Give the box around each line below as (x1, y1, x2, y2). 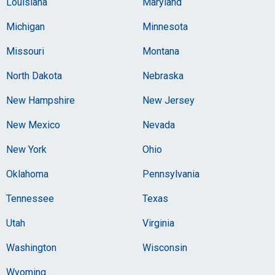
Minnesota (142, 21, 188, 33)
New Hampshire (6, 95, 75, 106)
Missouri (6, 45, 44, 57)
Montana (142, 45, 179, 57)
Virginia (142, 217, 174, 229)
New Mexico (6, 119, 60, 131)
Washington (6, 242, 56, 254)
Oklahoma (6, 168, 48, 180)
